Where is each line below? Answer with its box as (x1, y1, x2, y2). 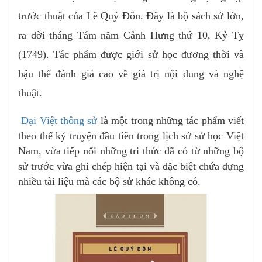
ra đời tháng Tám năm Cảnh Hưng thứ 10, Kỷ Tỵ (18, 29, 244, 41)
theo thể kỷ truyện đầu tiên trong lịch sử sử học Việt (18, 129, 244, 142)
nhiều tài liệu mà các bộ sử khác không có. (18, 175, 201, 187)
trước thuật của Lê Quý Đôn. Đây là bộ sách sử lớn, (18, 9, 244, 22)
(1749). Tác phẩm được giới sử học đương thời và (18, 48, 244, 60)
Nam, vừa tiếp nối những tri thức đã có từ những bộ (18, 144, 244, 157)
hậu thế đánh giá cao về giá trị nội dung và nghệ (18, 67, 244, 80)
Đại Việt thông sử (21, 114, 98, 126)
